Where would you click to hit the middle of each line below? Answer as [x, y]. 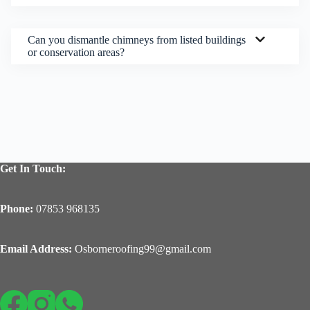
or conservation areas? [76, 53]
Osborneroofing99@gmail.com [143, 249]
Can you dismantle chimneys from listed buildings [137, 40]
